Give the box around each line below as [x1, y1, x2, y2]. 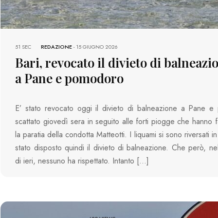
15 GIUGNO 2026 [76, 43, 118, 51]
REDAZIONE [41, 43, 73, 51]
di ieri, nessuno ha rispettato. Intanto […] [15, 155, 149, 167]
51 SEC [15, 43, 32, 51]
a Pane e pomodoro [15, 70, 124, 87]
